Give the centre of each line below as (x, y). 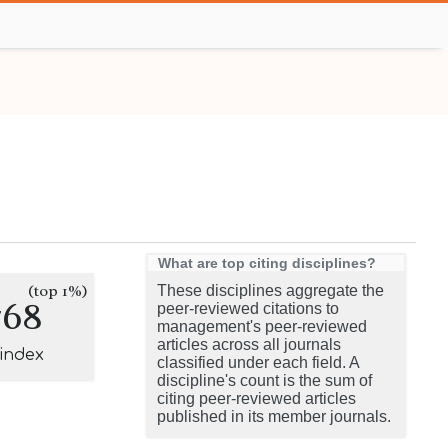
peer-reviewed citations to (248, 308)
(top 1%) (58, 291)
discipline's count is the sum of (264, 380)
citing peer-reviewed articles (256, 398)
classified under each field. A (258, 362)
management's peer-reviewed (262, 326)
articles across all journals (249, 344)
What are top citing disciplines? (267, 263)
